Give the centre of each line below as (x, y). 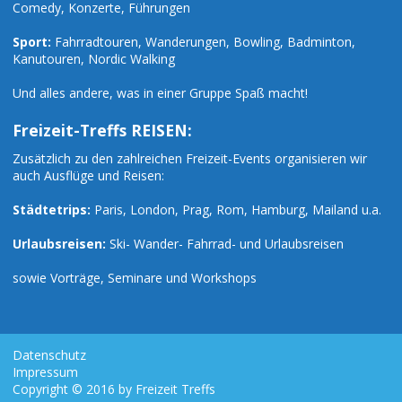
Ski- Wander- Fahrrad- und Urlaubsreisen (225, 244)
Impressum (45, 372)
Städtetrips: (52, 210)
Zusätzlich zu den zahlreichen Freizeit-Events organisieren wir (190, 159)
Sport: (32, 42)
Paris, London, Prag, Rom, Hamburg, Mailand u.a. (236, 210)
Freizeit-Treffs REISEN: (102, 131)
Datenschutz (49, 355)
